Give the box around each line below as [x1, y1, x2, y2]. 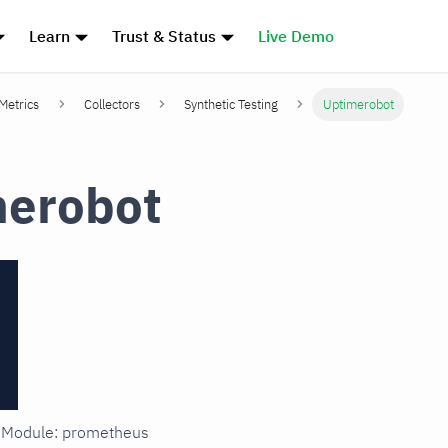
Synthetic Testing [184, 96, 279, 114]
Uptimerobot [322, 96, 394, 114]
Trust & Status [112, 26, 217, 46]
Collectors [83, 96, 140, 114]
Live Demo [257, 26, 334, 46]
